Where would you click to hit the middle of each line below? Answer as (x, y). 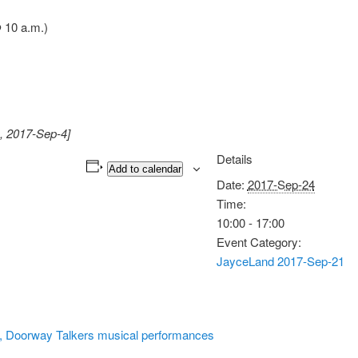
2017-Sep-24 (281, 184)
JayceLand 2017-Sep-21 (280, 261)
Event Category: (259, 241)
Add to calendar (145, 169)
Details (234, 158)
